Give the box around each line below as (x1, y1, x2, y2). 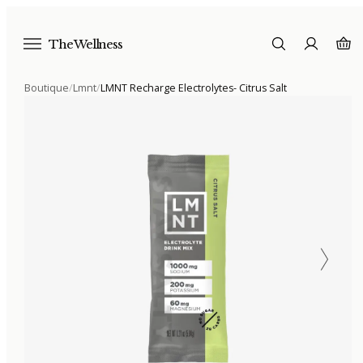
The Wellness (49, 36, 122, 52)
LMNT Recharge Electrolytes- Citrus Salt (100, 81, 287, 95)
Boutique (24, 81, 69, 95)
